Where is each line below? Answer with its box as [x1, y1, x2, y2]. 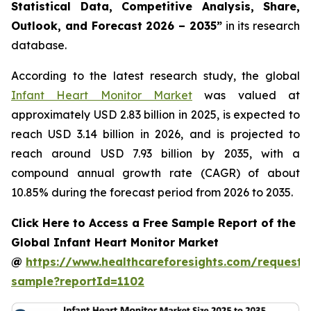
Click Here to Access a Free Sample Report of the [11, 216, 296, 230]
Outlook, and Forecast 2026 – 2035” [11, 19, 222, 33]
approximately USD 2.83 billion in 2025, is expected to [11, 108, 300, 121]
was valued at [192, 88, 300, 102]
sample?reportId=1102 [11, 274, 144, 288]
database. [11, 38, 67, 52]
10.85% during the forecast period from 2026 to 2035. [11, 185, 293, 199]
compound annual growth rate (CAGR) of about [11, 166, 300, 180]
